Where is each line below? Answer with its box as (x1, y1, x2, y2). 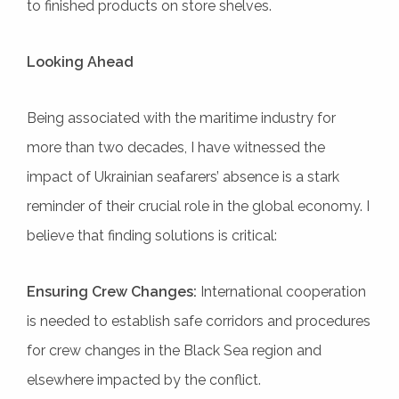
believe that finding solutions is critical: (27, 226, 277, 244)
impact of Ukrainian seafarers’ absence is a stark (27, 167, 339, 185)
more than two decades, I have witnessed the (27, 138, 325, 156)
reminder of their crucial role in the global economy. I (27, 197, 370, 215)
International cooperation (197, 282, 366, 300)
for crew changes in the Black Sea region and (27, 341, 322, 359)
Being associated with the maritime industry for (27, 109, 336, 126)
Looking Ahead (27, 53, 134, 70)
